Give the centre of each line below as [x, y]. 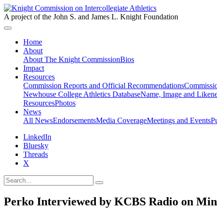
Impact [34, 68]
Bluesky [36, 146]
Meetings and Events [179, 120]
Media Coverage [121, 120]
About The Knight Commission [72, 59]
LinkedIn [37, 137]
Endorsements [74, 120]
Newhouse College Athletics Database [82, 94]
